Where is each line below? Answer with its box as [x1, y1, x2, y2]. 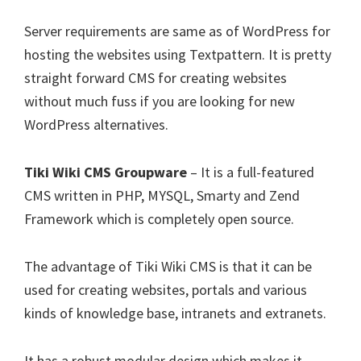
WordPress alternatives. [24, 115, 168, 134]
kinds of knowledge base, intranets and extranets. [24, 304, 326, 322]
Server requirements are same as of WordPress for [24, 22, 330, 40]
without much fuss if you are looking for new [24, 92, 295, 110]
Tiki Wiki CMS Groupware [24, 163, 187, 181]
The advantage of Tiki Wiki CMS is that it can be [24, 257, 312, 276]
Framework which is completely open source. [24, 210, 294, 228]
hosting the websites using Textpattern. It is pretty [24, 45, 331, 64]
